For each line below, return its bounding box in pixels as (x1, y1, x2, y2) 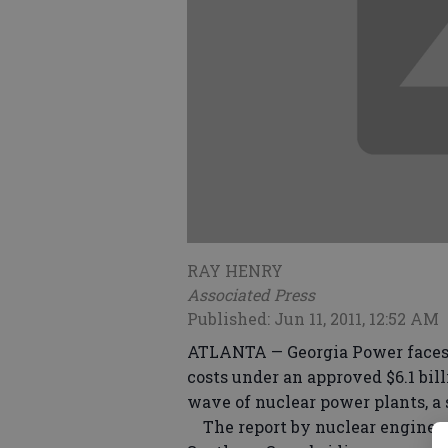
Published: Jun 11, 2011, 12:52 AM (187, 308, 439, 330)
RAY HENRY (187, 260, 283, 282)
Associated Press (187, 284, 315, 306)
